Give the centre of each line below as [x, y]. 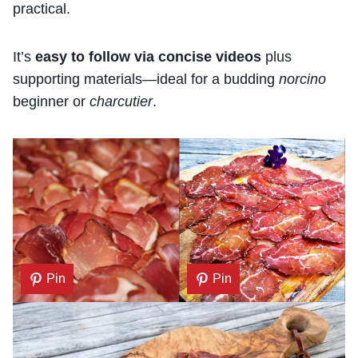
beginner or [51, 101]
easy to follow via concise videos [148, 56]
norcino [302, 79]
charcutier [121, 101]
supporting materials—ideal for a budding [146, 79]
